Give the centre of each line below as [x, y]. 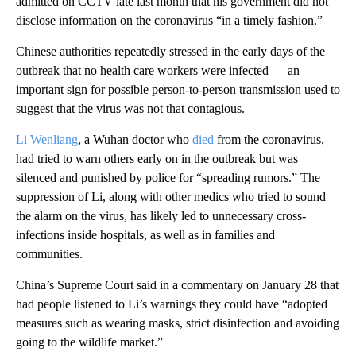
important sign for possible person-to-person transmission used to [178, 90]
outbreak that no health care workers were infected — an [158, 71]
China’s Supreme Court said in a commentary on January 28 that [177, 285]
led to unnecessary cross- [244, 216]
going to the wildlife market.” [89, 342]
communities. [49, 254]
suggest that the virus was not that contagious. [130, 109]
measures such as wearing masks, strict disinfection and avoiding [178, 323]
